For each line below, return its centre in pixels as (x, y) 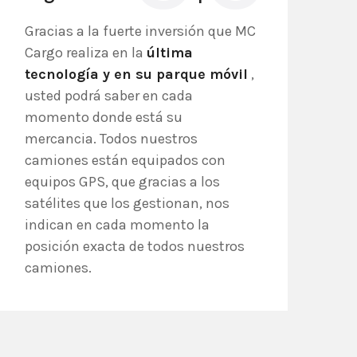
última (170, 53)
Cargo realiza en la (86, 53)
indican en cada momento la (117, 225)
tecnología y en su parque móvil (136, 74)
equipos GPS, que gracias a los (122, 182)
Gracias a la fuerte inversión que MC (140, 31)
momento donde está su (104, 117)
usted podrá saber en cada (109, 96)
